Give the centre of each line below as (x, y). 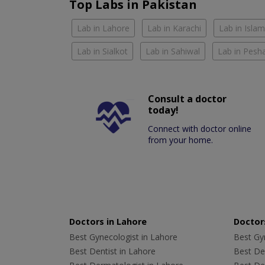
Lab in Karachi (174, 28)
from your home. (181, 140)
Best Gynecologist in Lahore (123, 237)
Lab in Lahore (103, 28)
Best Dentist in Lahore (112, 251)
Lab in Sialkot (102, 51)
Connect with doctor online (200, 128)
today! (164, 110)
